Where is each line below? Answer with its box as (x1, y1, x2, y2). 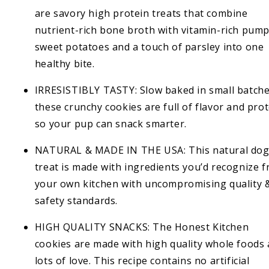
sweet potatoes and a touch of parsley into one (34, 40, 264, 53)
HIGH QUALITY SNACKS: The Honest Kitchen (34, 220, 249, 234)
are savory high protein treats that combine (34, 7, 248, 20)
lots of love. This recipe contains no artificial (34, 254, 250, 267)
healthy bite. (34, 57, 95, 70)
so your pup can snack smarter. (34, 117, 187, 130)
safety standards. (34, 194, 118, 207)
